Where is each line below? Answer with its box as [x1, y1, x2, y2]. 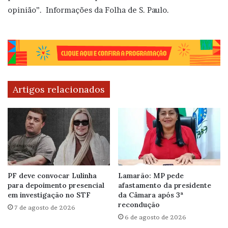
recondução [118, 199, 160, 209]
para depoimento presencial [8, 180, 104, 190]
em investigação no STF [8, 190, 91, 199]
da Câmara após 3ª [118, 190, 183, 199]
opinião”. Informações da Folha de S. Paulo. [8, 5, 171, 15]
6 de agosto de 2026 [125, 213, 186, 221]
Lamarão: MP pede [118, 170, 184, 180]
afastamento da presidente [118, 180, 211, 190]
